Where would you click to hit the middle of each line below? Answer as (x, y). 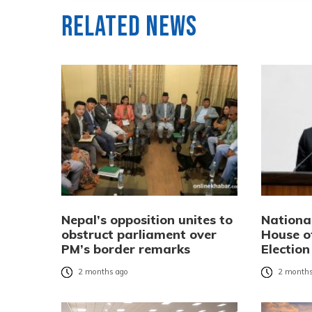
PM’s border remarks (126, 249)
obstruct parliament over (139, 234)
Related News (129, 27)
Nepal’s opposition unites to (147, 219)
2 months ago (103, 272)
